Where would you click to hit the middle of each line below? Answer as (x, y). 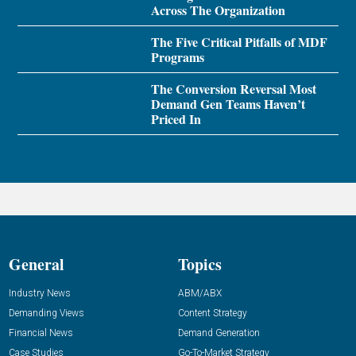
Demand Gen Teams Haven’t (228, 104)
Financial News (41, 333)
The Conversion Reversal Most (233, 89)
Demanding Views (47, 313)
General (37, 265)
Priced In (176, 119)
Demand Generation (219, 333)
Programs (177, 57)
